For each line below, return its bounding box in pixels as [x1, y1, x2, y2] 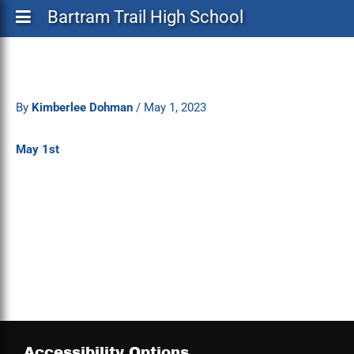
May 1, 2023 [144, 100, 206, 115]
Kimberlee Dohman [32, 100, 136, 115]
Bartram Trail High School [47, 7, 243, 27]
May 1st [16, 142, 59, 157]
